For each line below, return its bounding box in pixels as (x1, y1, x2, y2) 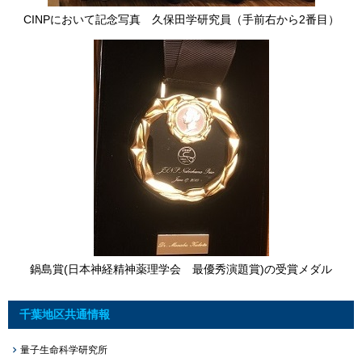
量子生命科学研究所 (20, 344, 108, 356)
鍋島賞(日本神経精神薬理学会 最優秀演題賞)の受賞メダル (30, 262, 332, 276)
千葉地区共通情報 (19, 307, 110, 321)
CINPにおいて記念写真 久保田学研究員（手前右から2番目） (23, 12, 339, 26)
